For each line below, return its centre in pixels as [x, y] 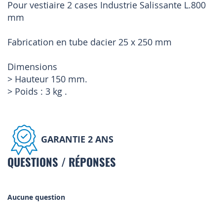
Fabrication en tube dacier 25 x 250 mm [90, 42]
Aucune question [36, 197]
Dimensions [32, 67]
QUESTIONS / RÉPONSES [62, 162]
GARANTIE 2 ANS [77, 139]
